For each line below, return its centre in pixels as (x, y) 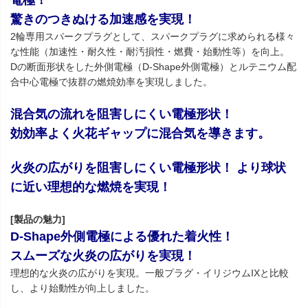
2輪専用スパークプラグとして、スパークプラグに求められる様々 (153, 37)
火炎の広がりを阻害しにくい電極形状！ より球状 (148, 168)
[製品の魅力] (38, 220)
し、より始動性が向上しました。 (82, 288)
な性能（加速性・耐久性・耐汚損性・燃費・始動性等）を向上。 (150, 52)
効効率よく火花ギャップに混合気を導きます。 (140, 134)
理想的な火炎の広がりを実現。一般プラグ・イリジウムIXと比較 (150, 273)
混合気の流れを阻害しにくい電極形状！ (122, 114)
